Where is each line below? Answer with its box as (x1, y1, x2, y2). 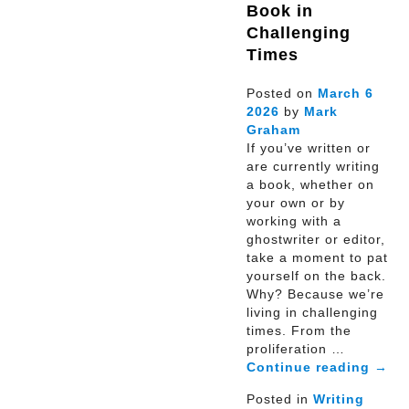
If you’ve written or (246, 141, 371, 156)
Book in (246, 2, 313, 21)
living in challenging (246, 305, 378, 320)
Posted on (246, 86, 313, 101)
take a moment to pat (246, 250, 388, 266)
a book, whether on (246, 177, 374, 193)
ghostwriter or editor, (246, 232, 385, 247)
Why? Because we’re (246, 287, 384, 302)
